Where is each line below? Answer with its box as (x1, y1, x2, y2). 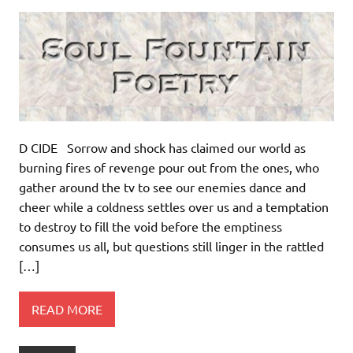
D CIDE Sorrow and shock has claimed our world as (19, 139, 306, 156)
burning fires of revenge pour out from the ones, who (19, 159, 319, 176)
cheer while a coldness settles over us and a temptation (19, 199, 329, 215)
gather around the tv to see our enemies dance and (19, 179, 306, 195)
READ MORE (32, 300, 102, 317)
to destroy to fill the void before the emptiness (19, 218, 282, 235)
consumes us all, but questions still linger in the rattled (19, 238, 324, 255)
